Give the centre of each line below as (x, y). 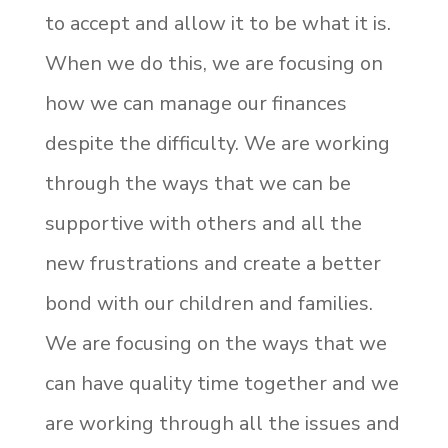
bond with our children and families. (208, 303)
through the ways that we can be (197, 183)
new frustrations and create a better (212, 263)
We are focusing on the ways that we (215, 343)
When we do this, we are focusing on (213, 63)
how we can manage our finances (195, 103)
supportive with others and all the (203, 223)
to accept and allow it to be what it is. (217, 23)
